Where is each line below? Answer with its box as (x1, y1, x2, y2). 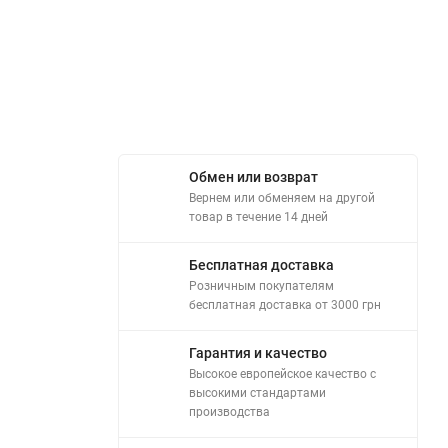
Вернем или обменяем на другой (189, 191, 375, 205)
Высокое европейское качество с (189, 367, 376, 381)
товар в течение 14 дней (189, 210, 328, 224)
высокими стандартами (189, 386, 326, 400)
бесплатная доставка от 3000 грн (189, 298, 381, 312)
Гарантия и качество (189, 345, 327, 361)
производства (189, 405, 270, 419)
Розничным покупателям (189, 279, 334, 293)
